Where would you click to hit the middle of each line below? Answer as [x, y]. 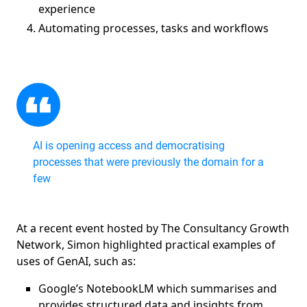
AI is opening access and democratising [129, 146]
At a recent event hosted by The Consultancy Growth [153, 229]
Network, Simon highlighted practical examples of [146, 245]
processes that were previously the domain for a [148, 162]
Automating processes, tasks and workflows [153, 28]
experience [68, 9]
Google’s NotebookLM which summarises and [158, 289]
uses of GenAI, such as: [77, 261]
